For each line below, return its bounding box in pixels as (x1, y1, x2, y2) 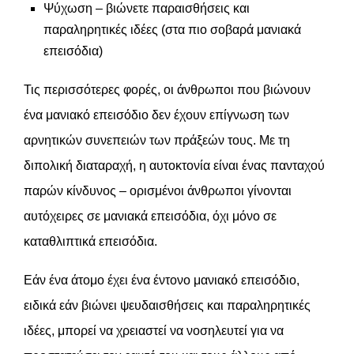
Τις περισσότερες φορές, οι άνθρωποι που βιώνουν (24, 83, 311, 96)
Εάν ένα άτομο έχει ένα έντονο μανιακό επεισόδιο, (24, 273, 299, 287)
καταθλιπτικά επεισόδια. (24, 235, 157, 248)
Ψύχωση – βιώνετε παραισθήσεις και (43, 2, 250, 15)
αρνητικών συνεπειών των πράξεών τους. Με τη (24, 134, 290, 147)
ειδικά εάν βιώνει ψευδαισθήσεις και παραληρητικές (24, 299, 311, 312)
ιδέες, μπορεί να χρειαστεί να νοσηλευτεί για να (24, 324, 284, 337)
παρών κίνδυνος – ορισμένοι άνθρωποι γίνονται (24, 184, 292, 198)
